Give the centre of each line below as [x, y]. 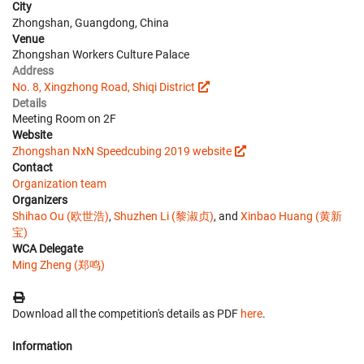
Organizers [40, 200]
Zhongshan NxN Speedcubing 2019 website [122, 151]
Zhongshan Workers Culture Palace [101, 54]
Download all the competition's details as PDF [126, 314]
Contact [32, 167]
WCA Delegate [48, 249]
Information [42, 346]
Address [33, 71]
